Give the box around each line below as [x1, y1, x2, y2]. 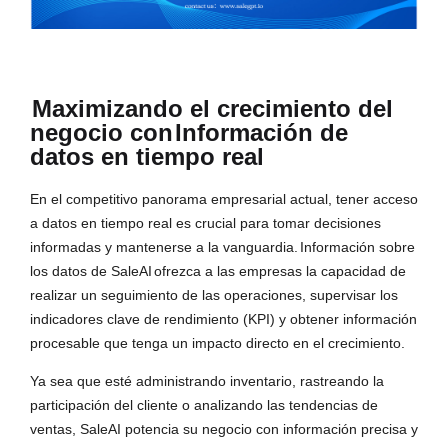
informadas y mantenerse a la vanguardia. [30, 239, 298, 256]
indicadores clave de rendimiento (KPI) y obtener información [30, 311, 417, 328]
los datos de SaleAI [30, 263, 152, 280]
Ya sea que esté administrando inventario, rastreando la [30, 373, 384, 390]
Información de [175, 119, 348, 147]
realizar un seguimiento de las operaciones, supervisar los [30, 287, 398, 304]
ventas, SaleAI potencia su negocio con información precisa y [30, 421, 418, 438]
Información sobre [300, 239, 415, 256]
